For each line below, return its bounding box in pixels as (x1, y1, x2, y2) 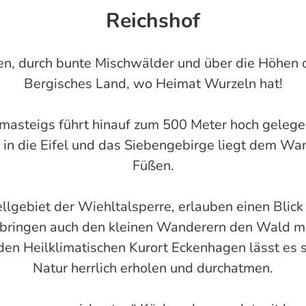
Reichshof (106, 6, 200, 35)
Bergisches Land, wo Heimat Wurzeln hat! (23, 74, 283, 93)
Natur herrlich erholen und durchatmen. (33, 258, 273, 277)
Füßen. (132, 156, 174, 175)
